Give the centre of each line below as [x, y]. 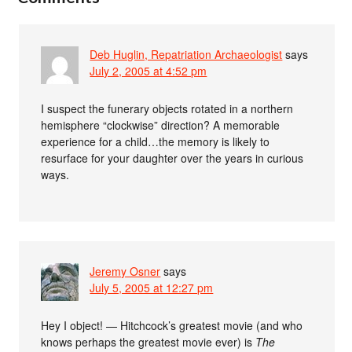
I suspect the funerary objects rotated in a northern [167, 109]
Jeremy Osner [125, 271]
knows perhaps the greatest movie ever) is [148, 342]
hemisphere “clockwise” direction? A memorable [161, 125]
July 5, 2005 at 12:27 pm [152, 288]
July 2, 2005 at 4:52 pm [148, 71]
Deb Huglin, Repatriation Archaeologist [186, 55]
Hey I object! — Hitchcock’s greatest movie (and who [172, 326]
